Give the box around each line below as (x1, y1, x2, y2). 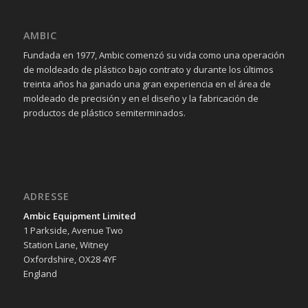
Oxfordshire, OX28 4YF (23, 253, 116, 266)
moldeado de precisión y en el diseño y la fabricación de (23, 92, 258, 105)
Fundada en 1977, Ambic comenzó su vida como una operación (23, 49, 285, 62)
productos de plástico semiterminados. (23, 107, 186, 120)
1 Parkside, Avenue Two (23, 224, 123, 237)
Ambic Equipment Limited (23, 210, 136, 223)
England (23, 267, 57, 280)
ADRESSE (23, 190, 69, 203)
